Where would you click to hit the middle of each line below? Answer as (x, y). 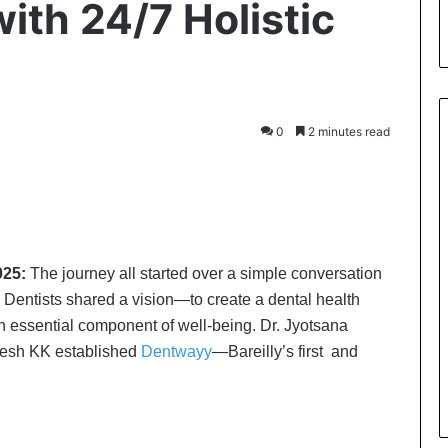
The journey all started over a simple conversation (206, 273)
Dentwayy (174, 351)
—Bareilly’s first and (285, 351)
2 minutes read (347, 131)
